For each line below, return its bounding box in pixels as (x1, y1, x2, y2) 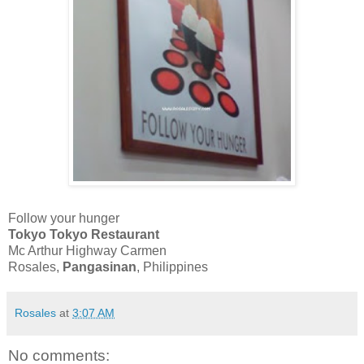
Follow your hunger (8, 211, 119, 226)
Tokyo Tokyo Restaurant (8, 227, 159, 242)
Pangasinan (63, 260, 136, 275)
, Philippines (136, 260, 208, 275)
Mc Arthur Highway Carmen (8, 244, 167, 258)
